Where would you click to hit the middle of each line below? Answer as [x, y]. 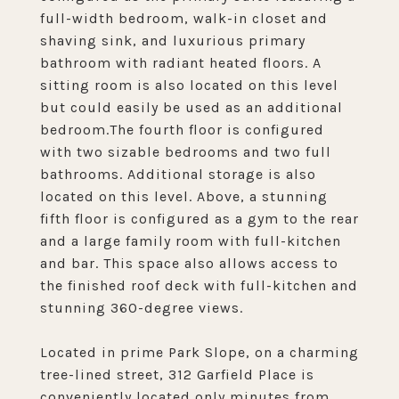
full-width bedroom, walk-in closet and [184, 18]
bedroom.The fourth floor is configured [182, 130]
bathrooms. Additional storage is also [178, 174]
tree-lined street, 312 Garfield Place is [177, 375]
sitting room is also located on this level [189, 85]
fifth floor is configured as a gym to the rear [199, 219]
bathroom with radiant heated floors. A [181, 63]
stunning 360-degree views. [142, 308]
